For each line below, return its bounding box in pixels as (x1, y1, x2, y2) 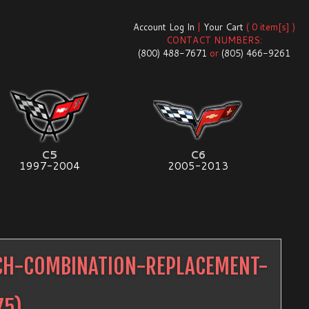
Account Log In (133, 21, 195, 33)
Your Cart (203, 21, 243, 33)
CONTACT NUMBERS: (166, 34, 262, 46)
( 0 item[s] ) (243, 21, 295, 33)
